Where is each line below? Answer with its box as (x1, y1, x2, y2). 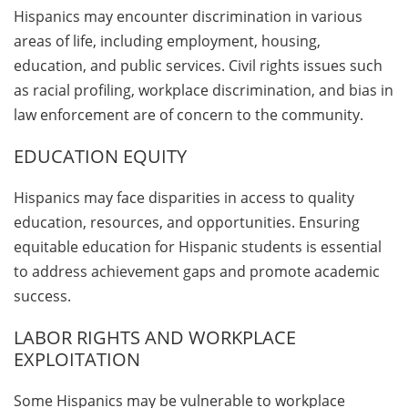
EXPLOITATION (14, 346, 140, 372)
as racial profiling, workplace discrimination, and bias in (14, 79, 393, 100)
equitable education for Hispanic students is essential (14, 236, 382, 257)
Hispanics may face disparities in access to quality (14, 187, 354, 208)
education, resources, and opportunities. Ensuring (14, 211, 360, 232)
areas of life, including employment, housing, (14, 30, 321, 51)
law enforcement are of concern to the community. (14, 104, 363, 125)
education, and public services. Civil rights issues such (14, 55, 382, 76)
